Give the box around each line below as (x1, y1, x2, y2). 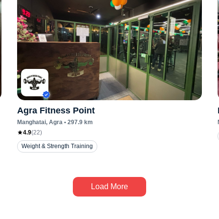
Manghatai (17, 119, 46, 126)
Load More (91, 182, 128, 191)
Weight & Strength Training (21, 143, 93, 150)
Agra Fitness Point (17, 106, 95, 115)
